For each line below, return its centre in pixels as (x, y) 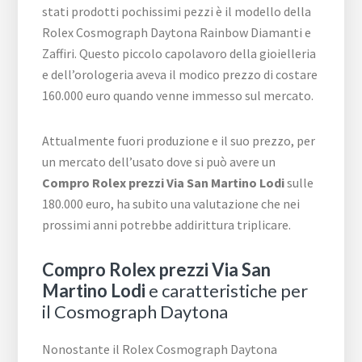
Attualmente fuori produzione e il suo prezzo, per (179, 140)
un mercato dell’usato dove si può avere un (159, 161)
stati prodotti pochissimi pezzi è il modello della (177, 11)
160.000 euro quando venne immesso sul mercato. (178, 95)
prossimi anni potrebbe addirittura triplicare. (167, 224)
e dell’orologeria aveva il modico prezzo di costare (180, 74)
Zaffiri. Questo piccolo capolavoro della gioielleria (179, 53)
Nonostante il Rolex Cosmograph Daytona (160, 349)
